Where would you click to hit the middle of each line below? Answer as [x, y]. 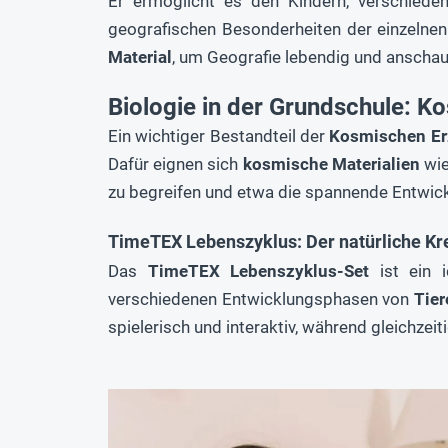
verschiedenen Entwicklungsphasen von [261, 299]
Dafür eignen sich [175, 164]
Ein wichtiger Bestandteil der [219, 136]
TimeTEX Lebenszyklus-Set [258, 271]
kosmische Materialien [331, 164]
